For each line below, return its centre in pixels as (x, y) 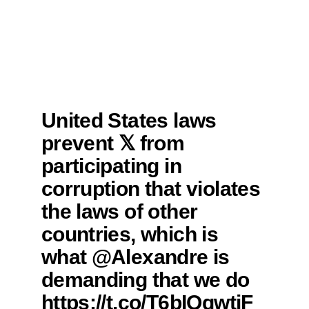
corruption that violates (151, 189)
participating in (111, 166)
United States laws (129, 120)
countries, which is (130, 234)
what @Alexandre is (135, 257)
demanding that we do (145, 280)
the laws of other (119, 211)
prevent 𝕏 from (113, 143)
